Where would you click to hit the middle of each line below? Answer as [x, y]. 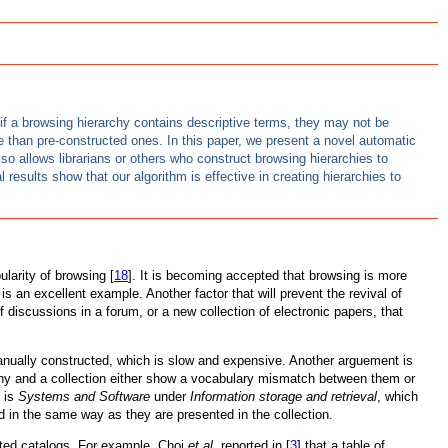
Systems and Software [84, 397]
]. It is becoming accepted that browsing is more [267, 276]
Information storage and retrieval [283, 397]
